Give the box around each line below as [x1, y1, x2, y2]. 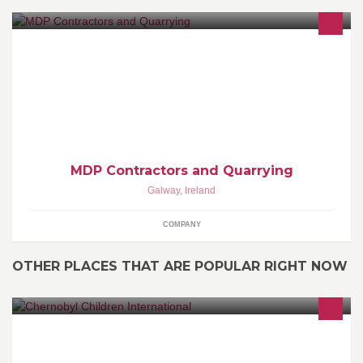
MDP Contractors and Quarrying [70, 162, 293, 178]
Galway [147, 184, 180, 196]
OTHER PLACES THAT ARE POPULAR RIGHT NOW [12, 258, 348, 274]
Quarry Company [45, 45, 120, 57]
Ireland [185, 184, 216, 196]
